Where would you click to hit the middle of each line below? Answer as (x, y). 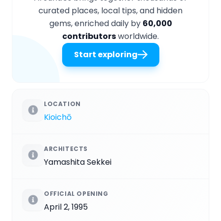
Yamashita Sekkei (78, 162)
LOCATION (62, 104)
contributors (89, 36)
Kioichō (58, 117)
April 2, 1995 (66, 207)
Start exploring (106, 54)
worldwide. (137, 36)
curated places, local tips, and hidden (110, 10)
